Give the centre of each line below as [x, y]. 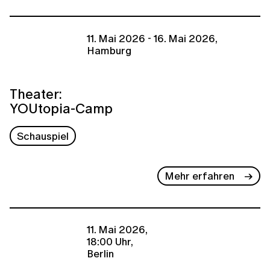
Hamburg [109, 50]
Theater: [36, 94]
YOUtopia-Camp [61, 108]
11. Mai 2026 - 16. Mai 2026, [152, 38]
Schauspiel [43, 136]
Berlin [100, 254]
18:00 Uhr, [110, 242]
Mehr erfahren [200, 176]
